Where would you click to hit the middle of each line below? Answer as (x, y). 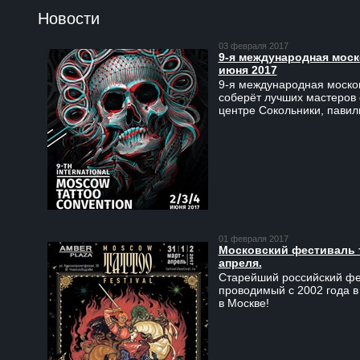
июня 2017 (247, 70)
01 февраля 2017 (253, 239)
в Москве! (243, 303)
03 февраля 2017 (253, 46)
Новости (69, 19)
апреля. (240, 263)
